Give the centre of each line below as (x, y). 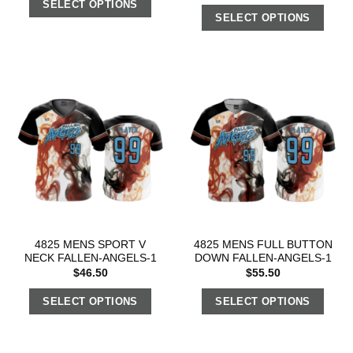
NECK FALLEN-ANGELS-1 (90, 258)
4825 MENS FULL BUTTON (263, 245)
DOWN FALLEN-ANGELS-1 (263, 258)
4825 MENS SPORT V (90, 245)
